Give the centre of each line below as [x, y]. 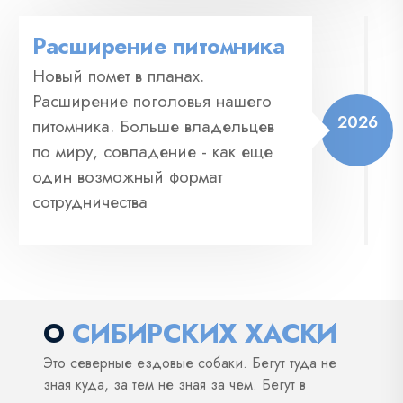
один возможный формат [127, 176]
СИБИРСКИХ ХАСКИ [204, 333]
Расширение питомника [158, 45]
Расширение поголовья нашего [152, 101]
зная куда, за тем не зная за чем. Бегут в [175, 384]
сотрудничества [90, 201]
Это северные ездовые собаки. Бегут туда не [190, 363]
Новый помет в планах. [118, 76]
